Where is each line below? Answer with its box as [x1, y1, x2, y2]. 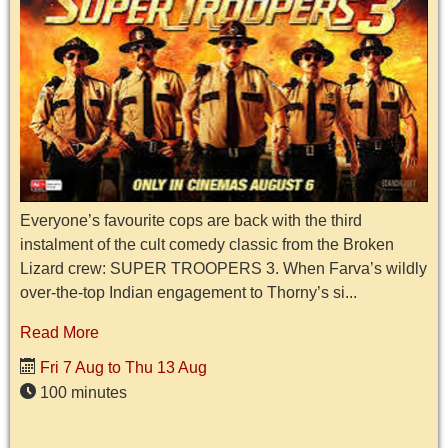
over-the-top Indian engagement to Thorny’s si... [20, 284, 357, 302]
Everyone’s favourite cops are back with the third [20, 212, 362, 230]
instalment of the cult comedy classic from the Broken [20, 236, 394, 254]
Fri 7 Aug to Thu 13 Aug [36, 359, 207, 377]
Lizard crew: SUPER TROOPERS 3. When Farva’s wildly [20, 260, 427, 278]
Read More [20, 324, 99, 342]
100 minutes [36, 384, 127, 402]
